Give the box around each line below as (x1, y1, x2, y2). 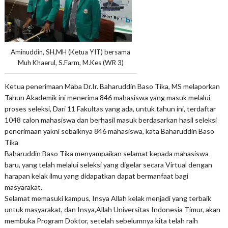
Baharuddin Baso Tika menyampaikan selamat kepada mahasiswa (4, 149, 209, 158)
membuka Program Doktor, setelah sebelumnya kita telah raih (4, 216, 198, 225)
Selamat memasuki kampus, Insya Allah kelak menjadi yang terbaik (4, 193, 211, 203)
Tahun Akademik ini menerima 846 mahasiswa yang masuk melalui (4, 93, 210, 102)
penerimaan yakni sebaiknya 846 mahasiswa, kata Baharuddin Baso (4, 126, 214, 135)
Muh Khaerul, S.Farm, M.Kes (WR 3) (17, 59, 124, 67)
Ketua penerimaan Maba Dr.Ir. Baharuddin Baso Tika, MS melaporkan (4, 81, 220, 91)
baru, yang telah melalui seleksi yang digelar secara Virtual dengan (4, 160, 212, 169)
